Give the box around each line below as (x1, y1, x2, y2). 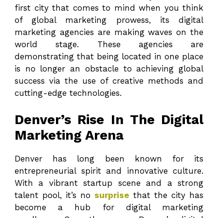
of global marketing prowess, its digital (15, 15, 203, 25)
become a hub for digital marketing (15, 202, 203, 212)
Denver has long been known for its (15, 153, 203, 163)
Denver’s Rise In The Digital (15, 111, 203, 127)
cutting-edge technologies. (15, 88, 125, 98)
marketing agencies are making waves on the (15, 27, 203, 37)
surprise (94, 190, 129, 200)
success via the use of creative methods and (15, 76, 203, 86)
